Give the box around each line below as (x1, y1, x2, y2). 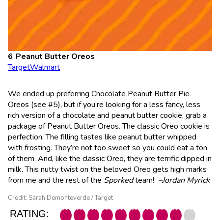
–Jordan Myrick (158, 174, 210, 186)
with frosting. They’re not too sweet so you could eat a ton (8, 142, 207, 153)
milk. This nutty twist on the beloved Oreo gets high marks (8, 164, 207, 175)
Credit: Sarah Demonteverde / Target (8, 193, 113, 202)
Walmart (30, 61, 60, 73)
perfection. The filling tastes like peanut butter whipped (8, 131, 196, 142)
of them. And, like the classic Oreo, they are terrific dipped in (8, 153, 212, 164)
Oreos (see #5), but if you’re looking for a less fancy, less (8, 99, 200, 110)
